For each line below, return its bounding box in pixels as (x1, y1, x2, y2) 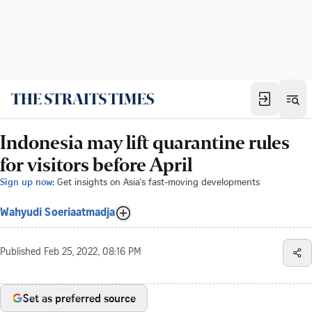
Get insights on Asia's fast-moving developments (57, 175, 260, 188)
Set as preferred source (23, 290, 136, 306)
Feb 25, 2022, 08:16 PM (44, 248, 141, 258)
